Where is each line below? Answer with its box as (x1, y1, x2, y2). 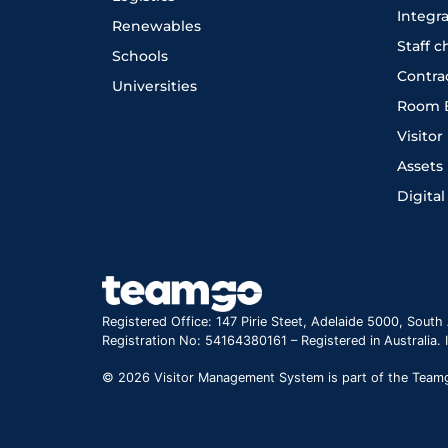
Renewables (112, 17, 201, 36)
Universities (112, 77, 197, 96)
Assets (397, 157, 443, 176)
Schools (112, 47, 168, 66)
